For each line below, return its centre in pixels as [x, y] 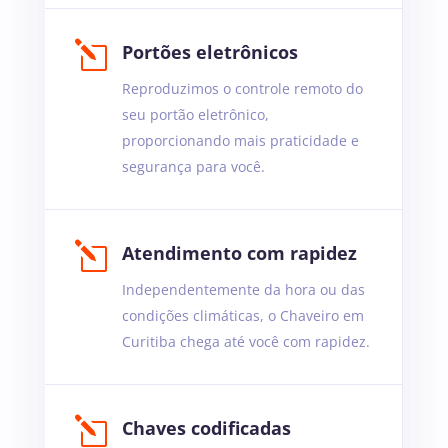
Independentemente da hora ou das [243, 290]
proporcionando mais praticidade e [240, 141]
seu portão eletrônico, [195, 115]
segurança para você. [193, 167]
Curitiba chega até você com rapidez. [245, 342]
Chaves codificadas [206, 428]
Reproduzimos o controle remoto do [242, 89]
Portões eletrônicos [209, 52]
